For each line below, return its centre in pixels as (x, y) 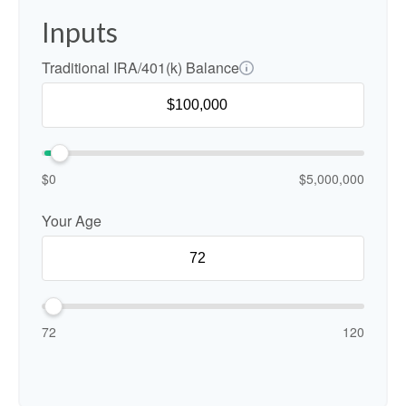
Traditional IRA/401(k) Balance (140, 68)
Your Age (72, 221)
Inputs (80, 32)
